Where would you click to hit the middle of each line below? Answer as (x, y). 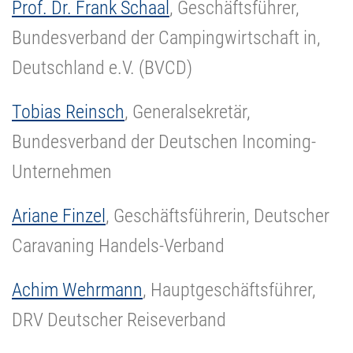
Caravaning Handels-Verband (118, 245)
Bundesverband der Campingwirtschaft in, (166, 37)
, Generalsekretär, (188, 111)
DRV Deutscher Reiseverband (119, 320)
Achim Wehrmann (77, 290)
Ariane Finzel (59, 216)
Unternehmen (62, 171)
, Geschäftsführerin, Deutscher (217, 216)
